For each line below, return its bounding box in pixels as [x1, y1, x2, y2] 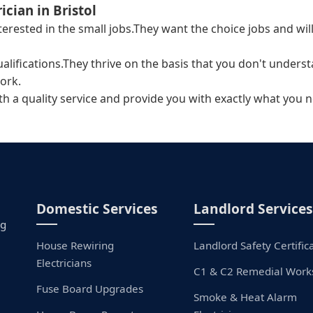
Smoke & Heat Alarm [193, 290, 297, 304]
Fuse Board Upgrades [36, 282, 144, 296]
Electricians [36, 256, 92, 270]
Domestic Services [36, 199, 159, 218]
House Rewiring [36, 238, 115, 252]
